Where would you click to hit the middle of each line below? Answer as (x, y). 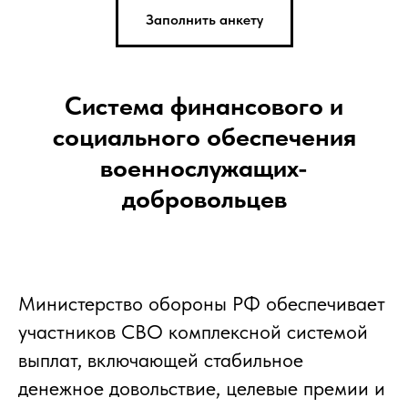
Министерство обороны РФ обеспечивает (202, 303)
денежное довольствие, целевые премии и (202, 388)
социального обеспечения (204, 136)
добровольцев (204, 198)
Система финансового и (204, 105)
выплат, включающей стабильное (161, 359)
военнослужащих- (204, 167)
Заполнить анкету (204, 19)
